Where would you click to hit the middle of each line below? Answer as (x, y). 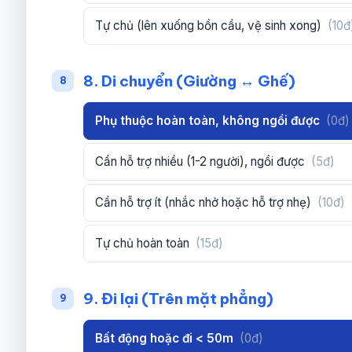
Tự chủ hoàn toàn (144, 244)
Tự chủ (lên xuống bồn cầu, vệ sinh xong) (210, 26)
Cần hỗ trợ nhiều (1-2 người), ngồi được (202, 162)
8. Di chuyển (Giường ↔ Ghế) (190, 81)
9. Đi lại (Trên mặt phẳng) (179, 299)
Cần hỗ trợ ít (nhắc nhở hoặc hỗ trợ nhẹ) (205, 203)
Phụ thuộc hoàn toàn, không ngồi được (209, 121)
